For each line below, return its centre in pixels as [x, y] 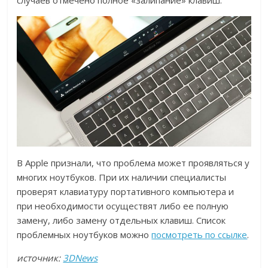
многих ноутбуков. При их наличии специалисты [122, 177]
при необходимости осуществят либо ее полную [123, 205]
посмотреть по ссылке [200, 234]
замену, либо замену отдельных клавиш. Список [121, 220]
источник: [40, 258]
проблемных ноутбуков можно [84, 234]
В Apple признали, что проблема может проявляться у [133, 162]
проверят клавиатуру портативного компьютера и [126, 191]
